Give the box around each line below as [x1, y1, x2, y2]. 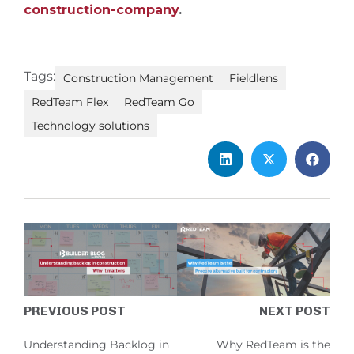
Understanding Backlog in [24, 337, 169, 352]
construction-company [24, 2, 179, 18]
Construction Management [63, 71, 213, 86]
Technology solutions [32, 119, 149, 134]
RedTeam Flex [32, 95, 108, 110]
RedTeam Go [124, 95, 194, 110]
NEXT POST [259, 303, 330, 319]
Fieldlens [229, 71, 278, 86]
